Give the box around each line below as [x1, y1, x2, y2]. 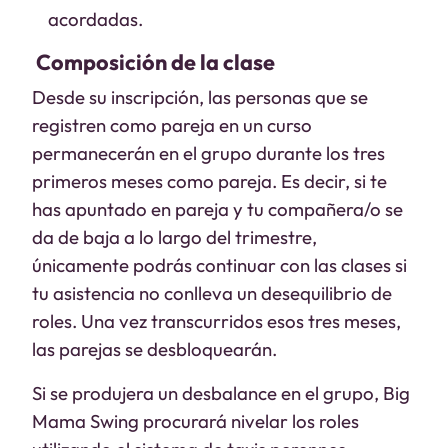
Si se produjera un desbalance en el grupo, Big [32, 381, 410, 405]
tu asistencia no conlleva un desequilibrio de [32, 281, 392, 305]
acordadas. [48, 7, 143, 31]
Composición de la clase [36, 48, 275, 76]
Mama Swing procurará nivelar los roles [32, 409, 359, 433]
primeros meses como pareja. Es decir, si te [32, 169, 387, 193]
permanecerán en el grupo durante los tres [32, 141, 385, 165]
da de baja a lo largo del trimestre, [32, 225, 317, 249]
